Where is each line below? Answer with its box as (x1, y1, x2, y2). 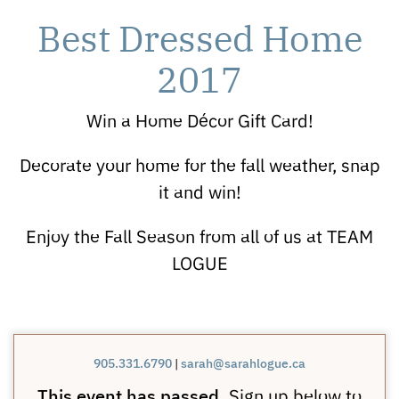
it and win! (158, 179, 241, 203)
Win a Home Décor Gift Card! (85, 108, 313, 132)
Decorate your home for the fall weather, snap (19, 152, 380, 176)
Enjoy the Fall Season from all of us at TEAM (26, 224, 373, 248)
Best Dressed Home (37, 12, 362, 61)
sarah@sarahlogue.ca (181, 354, 305, 371)
